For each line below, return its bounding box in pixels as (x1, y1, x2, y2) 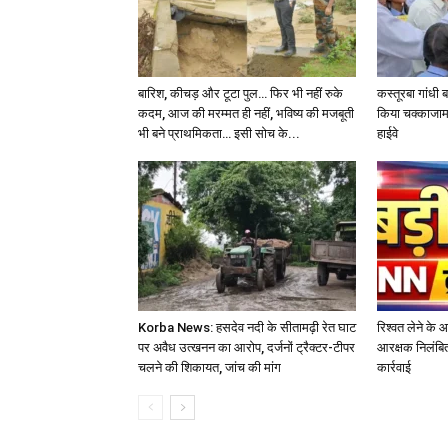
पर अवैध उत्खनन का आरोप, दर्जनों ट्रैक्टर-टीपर (138, 339, 355, 355)
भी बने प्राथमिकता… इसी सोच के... (138, 125, 300, 141)
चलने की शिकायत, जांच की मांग (138, 359, 281, 375)
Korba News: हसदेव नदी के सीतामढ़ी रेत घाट (138, 319, 356, 335)
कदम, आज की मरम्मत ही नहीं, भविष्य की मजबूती (138, 105, 354, 121)
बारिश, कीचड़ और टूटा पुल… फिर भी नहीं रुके (138, 85, 343, 101)
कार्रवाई (377, 359, 411, 375)
